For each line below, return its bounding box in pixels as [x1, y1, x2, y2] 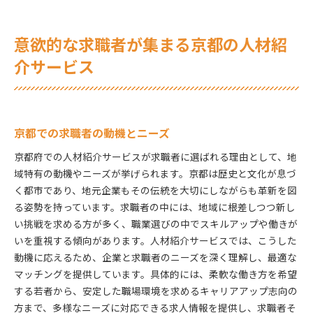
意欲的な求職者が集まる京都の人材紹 [14, 34, 287, 55]
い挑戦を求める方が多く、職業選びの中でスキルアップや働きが [14, 216, 298, 231]
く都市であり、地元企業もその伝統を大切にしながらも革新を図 [14, 182, 297, 197]
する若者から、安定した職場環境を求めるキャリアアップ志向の [14, 283, 298, 298]
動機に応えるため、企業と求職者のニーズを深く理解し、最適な [14, 249, 297, 264]
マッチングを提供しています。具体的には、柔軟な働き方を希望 [14, 266, 297, 281]
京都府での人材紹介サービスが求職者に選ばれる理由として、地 [14, 149, 297, 163]
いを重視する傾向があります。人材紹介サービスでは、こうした [14, 233, 297, 247]
